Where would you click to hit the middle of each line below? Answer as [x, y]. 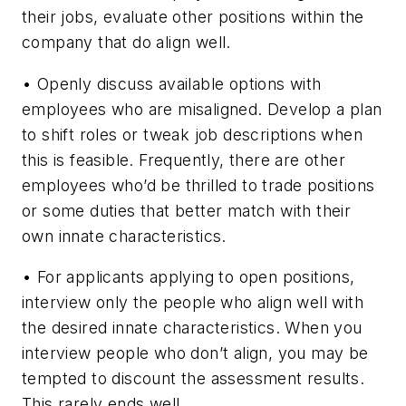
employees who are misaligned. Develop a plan [202, 109]
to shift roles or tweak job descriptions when [192, 134]
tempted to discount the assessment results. [193, 379]
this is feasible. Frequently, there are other [184, 159]
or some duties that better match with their [187, 210]
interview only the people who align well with [193, 303]
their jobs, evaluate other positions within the [193, 17]
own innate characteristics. [124, 236]
